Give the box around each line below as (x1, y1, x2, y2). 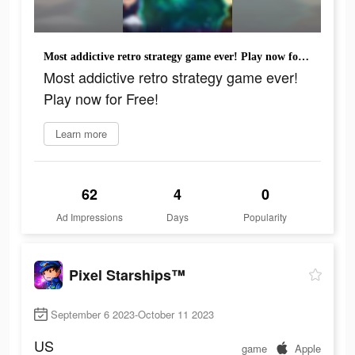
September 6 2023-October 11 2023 (51, 307, 214, 323)
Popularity (243, 210, 288, 224)
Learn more (55, 126, 107, 142)
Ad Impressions (56, 210, 124, 224)
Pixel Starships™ (69, 264, 185, 285)
